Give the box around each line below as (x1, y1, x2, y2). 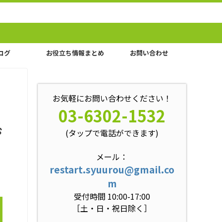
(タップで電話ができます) (65, 127, 159, 139)
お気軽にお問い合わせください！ (53, 92, 171, 104)
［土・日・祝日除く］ (72, 202, 152, 214)
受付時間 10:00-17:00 (74, 190, 150, 202)
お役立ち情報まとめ (46, 48, 104, 57)
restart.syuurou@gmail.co (50, 163, 174, 176)
